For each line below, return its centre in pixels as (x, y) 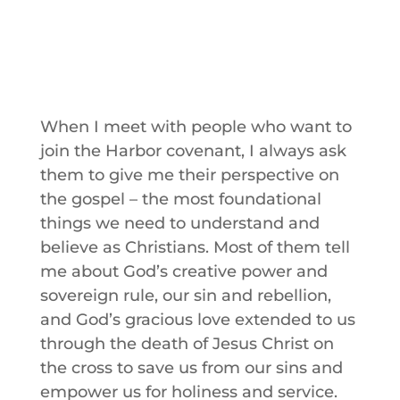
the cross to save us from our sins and (191, 368)
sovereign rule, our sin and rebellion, (185, 296)
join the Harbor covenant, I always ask (193, 151)
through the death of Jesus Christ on (187, 344)
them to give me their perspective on (189, 175)
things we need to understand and (179, 223)
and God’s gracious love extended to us (197, 320)
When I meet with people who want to (196, 127)
